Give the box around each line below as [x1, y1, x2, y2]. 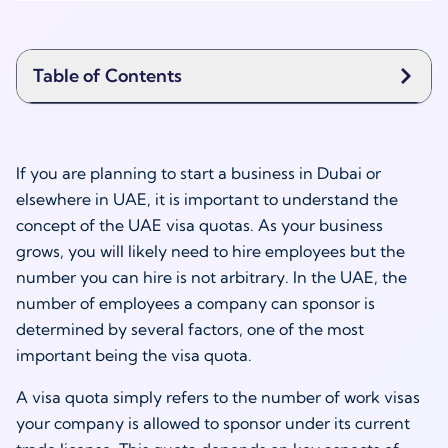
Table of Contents [33, 64, 182, 87]
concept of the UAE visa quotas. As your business [16, 215, 383, 235]
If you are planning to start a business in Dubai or [16, 163, 381, 183]
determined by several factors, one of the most [16, 319, 364, 339]
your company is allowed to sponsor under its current [16, 413, 410, 433]
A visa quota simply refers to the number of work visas [16, 387, 420, 407]
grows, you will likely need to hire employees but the [16, 241, 405, 261]
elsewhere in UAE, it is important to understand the [16, 189, 398, 209]
